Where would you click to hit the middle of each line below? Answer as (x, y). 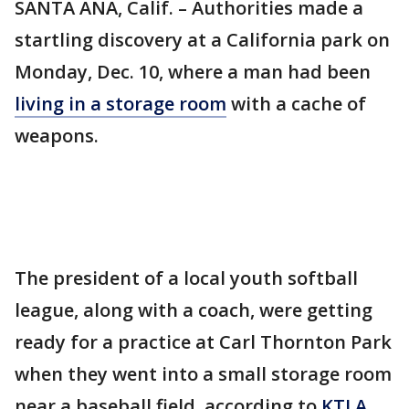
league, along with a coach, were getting (194, 310)
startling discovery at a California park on (202, 40)
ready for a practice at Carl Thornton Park (203, 342)
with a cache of (296, 104)
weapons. (57, 136)
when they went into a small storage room (203, 374)
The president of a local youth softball (186, 278)
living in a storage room (121, 104)
